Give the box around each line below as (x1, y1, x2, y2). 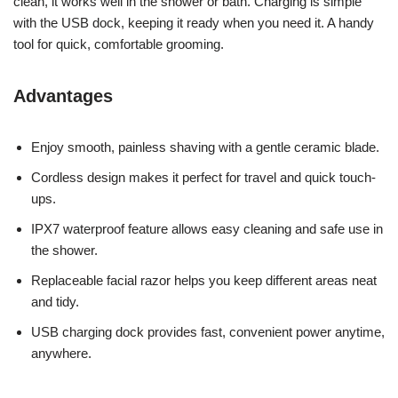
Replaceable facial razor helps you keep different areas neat (31, 272, 377, 288)
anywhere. (31, 345, 92, 361)
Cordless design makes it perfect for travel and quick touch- (31, 169, 376, 185)
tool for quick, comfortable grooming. (13, 36, 224, 52)
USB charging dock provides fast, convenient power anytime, (31, 323, 385, 339)
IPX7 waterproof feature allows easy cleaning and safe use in (31, 220, 383, 236)
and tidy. (31, 293, 79, 309)
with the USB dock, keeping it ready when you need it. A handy (13, 14, 374, 30)
